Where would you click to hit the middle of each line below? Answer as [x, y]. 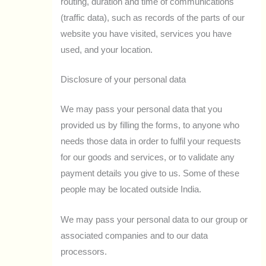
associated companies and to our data [134, 235]
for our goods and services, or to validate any [148, 158]
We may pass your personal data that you [142, 110]
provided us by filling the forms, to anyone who [150, 126]
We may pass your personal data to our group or [154, 219]
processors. [84, 251]
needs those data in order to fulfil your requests [151, 142]
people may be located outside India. [131, 190]
